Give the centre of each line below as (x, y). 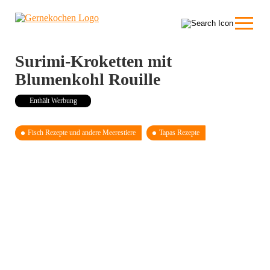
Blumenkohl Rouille (88, 79)
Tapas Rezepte (179, 133)
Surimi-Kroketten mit (93, 61)
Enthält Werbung (53, 101)
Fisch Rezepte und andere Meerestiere (82, 133)
